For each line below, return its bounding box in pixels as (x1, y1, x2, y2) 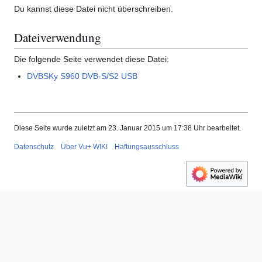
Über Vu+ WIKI (61, 143, 108, 151)
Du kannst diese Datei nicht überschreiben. (14, 4, 173, 13)
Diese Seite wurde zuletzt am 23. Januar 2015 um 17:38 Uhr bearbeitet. (14, 124, 241, 133)
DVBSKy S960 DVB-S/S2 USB (27, 71, 138, 81)
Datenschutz (14, 143, 54, 151)
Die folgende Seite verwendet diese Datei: (14, 54, 169, 64)
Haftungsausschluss (115, 143, 179, 151)
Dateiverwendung (14, 29, 101, 46)
